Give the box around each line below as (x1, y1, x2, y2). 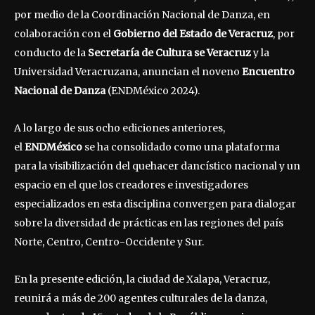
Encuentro (242, 65, 295, 78)
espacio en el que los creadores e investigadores (14, 178, 248, 191)
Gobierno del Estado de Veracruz (113, 27, 273, 40)
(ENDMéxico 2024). (105, 84, 200, 97)
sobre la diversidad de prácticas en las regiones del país (14, 216, 283, 229)
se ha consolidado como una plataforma (82, 140, 280, 153)
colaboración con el (14, 27, 113, 40)
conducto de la (14, 46, 88, 59)
